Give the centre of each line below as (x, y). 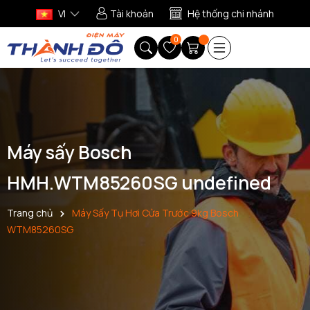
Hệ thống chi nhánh (231, 13)
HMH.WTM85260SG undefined (139, 183)
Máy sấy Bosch (69, 153)
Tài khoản (132, 13)
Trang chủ (30, 213)
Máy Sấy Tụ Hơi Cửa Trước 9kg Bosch (155, 213)
